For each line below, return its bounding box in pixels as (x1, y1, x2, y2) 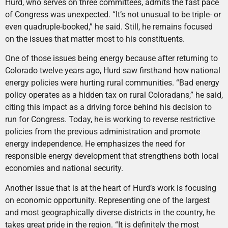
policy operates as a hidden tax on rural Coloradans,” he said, (5, 90, 223, 100)
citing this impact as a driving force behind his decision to (5, 102, 212, 112)
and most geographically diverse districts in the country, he (5, 207, 215, 217)
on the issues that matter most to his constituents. (5, 34, 189, 44)
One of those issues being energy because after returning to (5, 53, 218, 64)
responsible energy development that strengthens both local (5, 151, 219, 161)
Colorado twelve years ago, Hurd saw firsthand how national (5, 66, 220, 76)
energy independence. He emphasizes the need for (5, 139, 185, 149)
